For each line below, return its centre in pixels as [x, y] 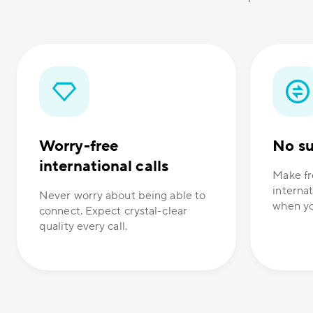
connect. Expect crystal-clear [113, 211]
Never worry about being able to [123, 196]
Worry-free [79, 146]
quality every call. [83, 227]
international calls [104, 167]
